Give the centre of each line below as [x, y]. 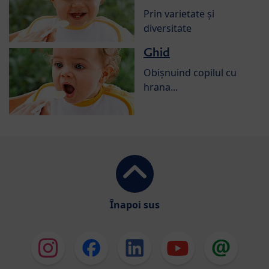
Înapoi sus [134, 204]
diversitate [168, 28]
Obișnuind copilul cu [190, 72]
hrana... [161, 87]
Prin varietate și [179, 14]
